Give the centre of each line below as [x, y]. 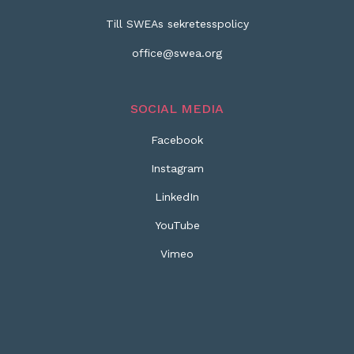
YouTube [177, 225]
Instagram [177, 168]
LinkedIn [177, 197]
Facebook [177, 140]
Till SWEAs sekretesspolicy [177, 24]
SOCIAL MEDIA [177, 109]
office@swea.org [177, 53]
